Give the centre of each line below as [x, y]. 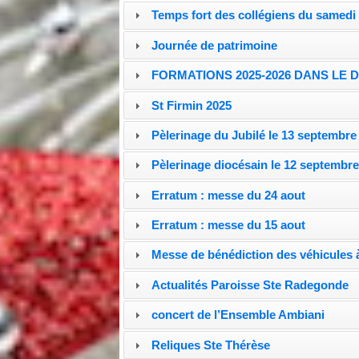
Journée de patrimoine [215, 45]
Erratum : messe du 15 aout [229, 225]
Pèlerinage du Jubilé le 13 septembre [254, 135]
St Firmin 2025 [192, 105]
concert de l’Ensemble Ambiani [238, 315]
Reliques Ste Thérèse [211, 345]
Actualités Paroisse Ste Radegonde [250, 284]
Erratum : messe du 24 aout [229, 195]
